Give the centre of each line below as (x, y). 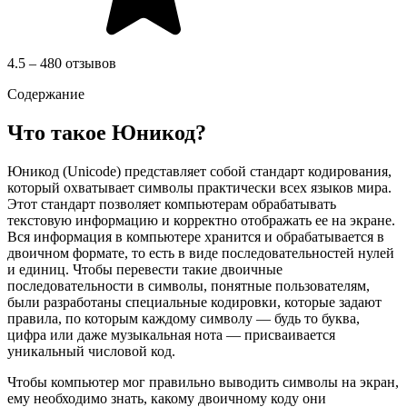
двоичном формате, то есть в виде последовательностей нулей (201, 253)
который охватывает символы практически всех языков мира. (199, 187)
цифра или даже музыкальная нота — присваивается (171, 334)
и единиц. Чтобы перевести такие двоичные (145, 269)
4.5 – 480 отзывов (62, 63)
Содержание (46, 94)
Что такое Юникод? (107, 132)
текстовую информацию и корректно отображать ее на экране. (201, 220)
